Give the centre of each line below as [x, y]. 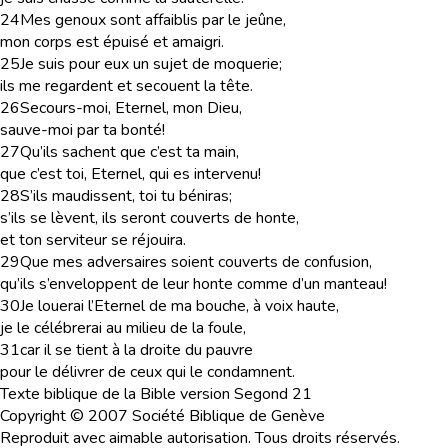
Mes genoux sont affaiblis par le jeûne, [153, 20]
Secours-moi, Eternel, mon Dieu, [131, 108]
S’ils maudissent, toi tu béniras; [126, 196]
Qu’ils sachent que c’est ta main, [129, 152]
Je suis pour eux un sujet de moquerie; [151, 64]
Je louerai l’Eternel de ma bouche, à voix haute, [179, 306]
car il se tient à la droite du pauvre [136, 350]
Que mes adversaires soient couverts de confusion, [196, 262]
